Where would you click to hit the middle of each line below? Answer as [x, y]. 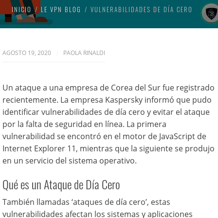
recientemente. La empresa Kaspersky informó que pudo [107, 100]
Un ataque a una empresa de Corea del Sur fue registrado [109, 88]
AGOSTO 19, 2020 [27, 53]
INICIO [22, 9]
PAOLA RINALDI [84, 53]
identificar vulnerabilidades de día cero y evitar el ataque [106, 112]
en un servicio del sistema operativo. [70, 161]
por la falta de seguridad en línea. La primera [84, 124]
